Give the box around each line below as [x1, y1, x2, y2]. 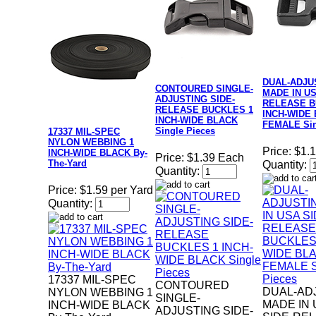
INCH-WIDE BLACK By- [48, 147, 147, 159]
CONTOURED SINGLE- [155, 83, 253, 95]
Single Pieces [155, 126, 215, 137]
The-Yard [48, 158, 87, 169]
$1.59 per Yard [80, 184, 153, 197]
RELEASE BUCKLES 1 [155, 104, 253, 116]
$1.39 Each [187, 152, 244, 164]
